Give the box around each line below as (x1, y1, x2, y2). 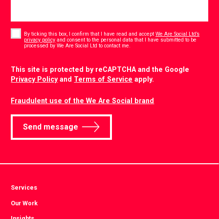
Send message (22, 122, 78, 132)
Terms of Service (74, 75, 133, 83)
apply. (132, 75, 154, 83)
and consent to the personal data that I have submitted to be (55, 36, 197, 43)
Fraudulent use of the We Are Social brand (11, 97, 154, 105)
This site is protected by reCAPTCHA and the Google (11, 65, 190, 73)
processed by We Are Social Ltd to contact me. (24, 42, 131, 49)
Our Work (11, 199, 38, 207)
